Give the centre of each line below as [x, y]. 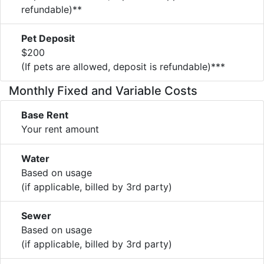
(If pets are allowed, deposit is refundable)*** [123, 66]
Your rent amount [60, 129]
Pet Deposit [48, 38]
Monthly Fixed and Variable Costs [103, 90]
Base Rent [45, 115]
